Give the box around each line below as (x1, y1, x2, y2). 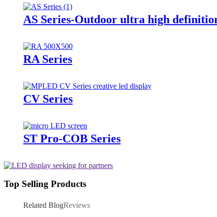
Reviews (63, 201, 90, 209)
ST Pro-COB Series (23, 132, 121, 145)
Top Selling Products (4, 179, 86, 189)
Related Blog (23, 201, 63, 209)
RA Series (23, 52, 72, 65)
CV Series (23, 92, 73, 105)
